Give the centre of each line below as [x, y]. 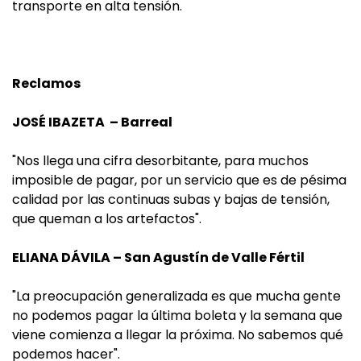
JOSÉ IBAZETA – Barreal [92, 122]
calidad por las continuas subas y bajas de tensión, [171, 200]
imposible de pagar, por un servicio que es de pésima [179, 180]
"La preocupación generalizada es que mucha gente [176, 297]
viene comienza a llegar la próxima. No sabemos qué [178, 335]
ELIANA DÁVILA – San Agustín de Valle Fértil [158, 258]
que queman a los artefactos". [107, 219]
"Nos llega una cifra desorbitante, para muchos [160, 161]
